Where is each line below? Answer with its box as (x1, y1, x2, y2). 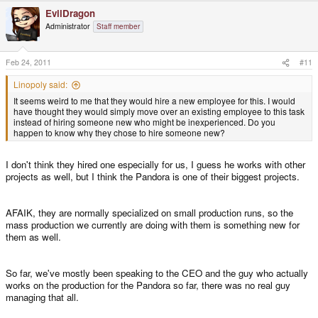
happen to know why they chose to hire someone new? (13, 126, 225, 139)
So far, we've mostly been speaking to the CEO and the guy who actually (6, 266, 308, 280)
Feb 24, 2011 (6, 57, 51, 68)
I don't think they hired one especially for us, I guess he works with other (6, 158, 305, 171)
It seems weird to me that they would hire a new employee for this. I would (13, 94, 295, 107)
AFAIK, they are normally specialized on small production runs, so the (6, 206, 293, 219)
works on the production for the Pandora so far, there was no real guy (6, 278, 290, 292)
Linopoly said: (13, 78, 67, 91)
